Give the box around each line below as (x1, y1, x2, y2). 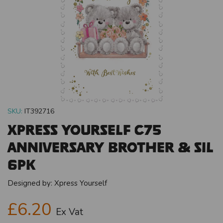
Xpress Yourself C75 (7, 121, 162, 138)
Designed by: (7, 178, 54, 188)
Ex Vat (56, 205, 83, 219)
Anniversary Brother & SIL (7, 138, 214, 155)
